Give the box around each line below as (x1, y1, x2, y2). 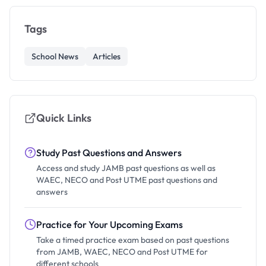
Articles (93, 51, 121, 62)
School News (31, 51, 78, 62)
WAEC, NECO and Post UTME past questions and (36, 175, 217, 185)
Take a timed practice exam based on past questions (36, 235, 229, 245)
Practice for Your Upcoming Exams (36, 218, 183, 230)
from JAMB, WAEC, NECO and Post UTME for (36, 246, 208, 257)
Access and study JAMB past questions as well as (36, 163, 216, 173)
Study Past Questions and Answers (36, 147, 182, 159)
